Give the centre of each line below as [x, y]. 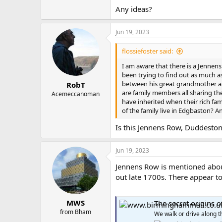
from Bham [76, 212]
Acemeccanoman [76, 94]
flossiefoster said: [147, 51]
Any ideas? [134, 9]
